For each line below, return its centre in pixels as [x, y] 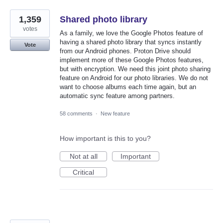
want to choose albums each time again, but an [128, 87]
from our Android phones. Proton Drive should [125, 51]
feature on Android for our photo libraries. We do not [134, 78]
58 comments [76, 113]
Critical [83, 172]
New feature [115, 113]
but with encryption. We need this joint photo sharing [135, 69]
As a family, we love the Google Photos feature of [131, 33]
